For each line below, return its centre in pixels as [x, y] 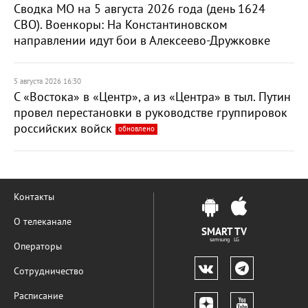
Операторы [38, 246]
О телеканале [43, 222]
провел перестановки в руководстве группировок [151, 113]
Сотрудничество [49, 271]
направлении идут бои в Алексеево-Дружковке [142, 41]
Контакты [34, 197]
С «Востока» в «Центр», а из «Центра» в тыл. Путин [152, 97]
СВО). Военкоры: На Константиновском [121, 25]
